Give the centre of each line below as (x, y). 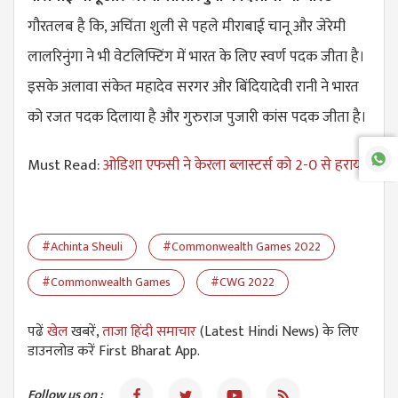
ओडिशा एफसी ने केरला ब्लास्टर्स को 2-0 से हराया (234, 166)
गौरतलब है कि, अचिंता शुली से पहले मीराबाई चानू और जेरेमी (187, 27)
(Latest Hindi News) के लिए (278, 332)
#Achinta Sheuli (82, 247)
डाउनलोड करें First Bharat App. (114, 352)
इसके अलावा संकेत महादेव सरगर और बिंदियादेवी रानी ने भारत (193, 88)
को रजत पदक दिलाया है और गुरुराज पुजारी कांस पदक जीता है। (199, 118)
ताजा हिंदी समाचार (149, 332)
